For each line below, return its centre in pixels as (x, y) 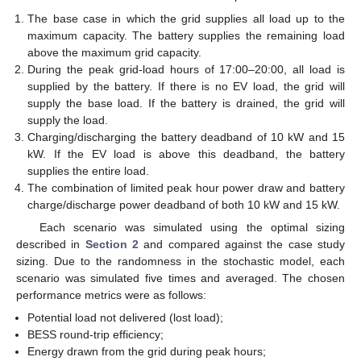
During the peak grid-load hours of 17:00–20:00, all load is (186, 69)
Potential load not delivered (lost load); (126, 317)
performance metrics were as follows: (111, 295)
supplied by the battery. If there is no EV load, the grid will (186, 86)
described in (51, 244)
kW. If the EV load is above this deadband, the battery (186, 154)
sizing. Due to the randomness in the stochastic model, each (180, 261)
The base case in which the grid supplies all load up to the (186, 18)
